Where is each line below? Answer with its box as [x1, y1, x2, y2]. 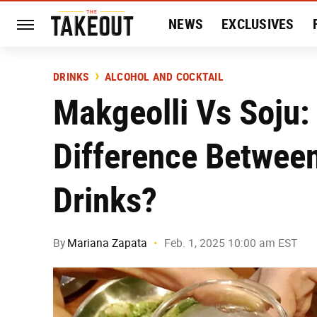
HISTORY [168, 61, 221, 78]
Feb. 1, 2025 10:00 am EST [164, 236, 297, 250]
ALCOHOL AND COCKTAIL [104, 70, 224, 83]
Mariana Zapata [67, 236, 147, 250]
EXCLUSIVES [221, 16, 294, 33]
